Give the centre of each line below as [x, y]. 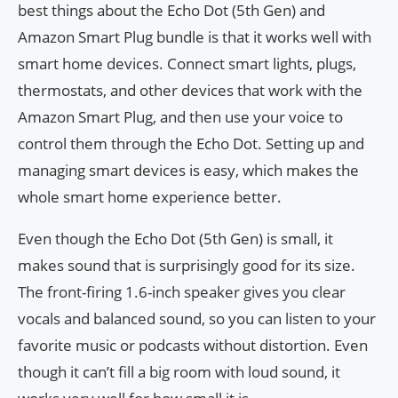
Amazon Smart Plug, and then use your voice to [180, 117]
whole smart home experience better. [150, 197]
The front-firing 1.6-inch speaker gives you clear [182, 292]
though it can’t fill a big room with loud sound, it [179, 372]
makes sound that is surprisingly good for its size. [187, 266]
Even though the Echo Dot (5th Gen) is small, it [175, 239]
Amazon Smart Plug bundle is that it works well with [195, 37]
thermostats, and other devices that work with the [190, 91]
